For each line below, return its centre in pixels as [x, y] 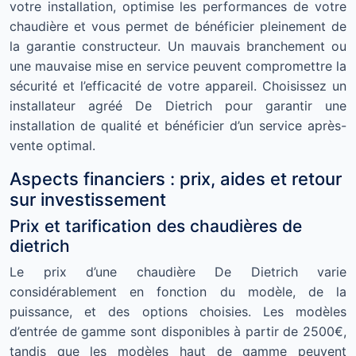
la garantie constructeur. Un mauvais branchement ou [178, 46]
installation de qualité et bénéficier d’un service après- [178, 126]
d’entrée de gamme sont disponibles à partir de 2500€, [178, 331]
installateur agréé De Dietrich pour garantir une [178, 106]
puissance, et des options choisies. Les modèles [178, 311]
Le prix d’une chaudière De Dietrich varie [178, 272]
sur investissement [88, 199]
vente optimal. [52, 145]
